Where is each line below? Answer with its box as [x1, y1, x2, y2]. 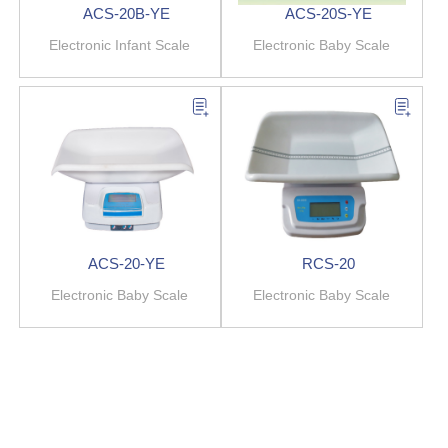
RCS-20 [302, 255, 356, 273]
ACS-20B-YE [83, 4, 171, 22]
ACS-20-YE [88, 255, 166, 273]
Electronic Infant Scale [49, 36, 191, 53]
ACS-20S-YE [285, 4, 373, 22]
